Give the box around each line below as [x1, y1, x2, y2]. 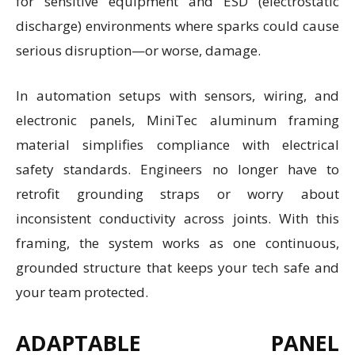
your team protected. [16, 283, 148, 302]
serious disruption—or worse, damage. [16, 41, 261, 60]
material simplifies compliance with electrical [16, 136, 339, 155]
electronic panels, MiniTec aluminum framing [16, 111, 339, 130]
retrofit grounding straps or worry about [16, 185, 339, 204]
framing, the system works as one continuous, [16, 234, 339, 253]
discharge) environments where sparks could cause [16, 17, 339, 36]
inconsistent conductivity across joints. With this [16, 209, 339, 228]
